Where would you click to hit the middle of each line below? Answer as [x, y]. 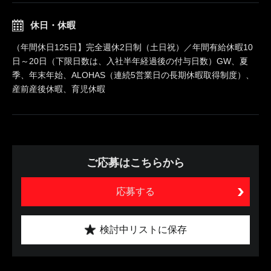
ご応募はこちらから [135, 162]
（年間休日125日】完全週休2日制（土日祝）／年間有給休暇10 [132, 47]
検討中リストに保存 [143, 229]
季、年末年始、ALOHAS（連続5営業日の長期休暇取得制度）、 [133, 75]
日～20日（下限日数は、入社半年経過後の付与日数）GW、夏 [130, 61]
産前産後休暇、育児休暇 [59, 89]
